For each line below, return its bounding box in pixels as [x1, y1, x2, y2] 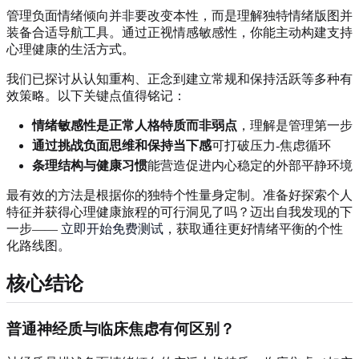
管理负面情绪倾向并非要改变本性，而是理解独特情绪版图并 [6, 9, 353, 23]
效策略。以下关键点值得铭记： [6, 89, 186, 103]
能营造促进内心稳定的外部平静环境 [147, 159, 353, 173]
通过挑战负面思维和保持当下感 [32, 139, 212, 153]
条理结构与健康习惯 [32, 159, 147, 173]
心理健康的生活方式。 [6, 42, 135, 57]
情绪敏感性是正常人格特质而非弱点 [32, 119, 237, 133]
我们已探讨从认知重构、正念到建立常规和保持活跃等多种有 [6, 72, 353, 87]
